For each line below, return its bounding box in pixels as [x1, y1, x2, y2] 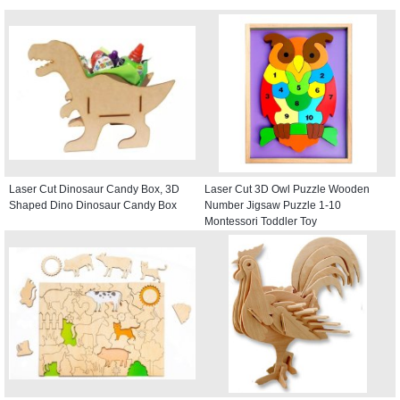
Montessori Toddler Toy [204, 214, 317, 228]
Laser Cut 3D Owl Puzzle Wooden [204, 182, 370, 196]
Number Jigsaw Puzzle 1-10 [204, 198, 341, 212]
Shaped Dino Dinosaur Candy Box [9, 198, 177, 212]
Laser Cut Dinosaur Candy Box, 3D [9, 182, 179, 196]
